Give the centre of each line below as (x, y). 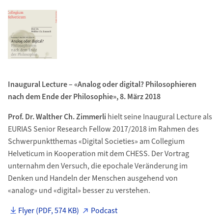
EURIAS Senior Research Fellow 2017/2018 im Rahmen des (103, 129)
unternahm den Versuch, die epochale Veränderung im (97, 166)
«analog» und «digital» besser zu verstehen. (80, 191)
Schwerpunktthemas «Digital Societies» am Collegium (96, 141)
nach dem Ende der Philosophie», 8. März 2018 (84, 97)
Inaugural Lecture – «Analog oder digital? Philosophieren (102, 84)
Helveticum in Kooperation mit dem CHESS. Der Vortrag (98, 154)
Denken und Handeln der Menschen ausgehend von (93, 178)
